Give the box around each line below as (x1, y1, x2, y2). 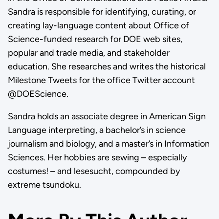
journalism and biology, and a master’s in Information (7, 138, 210, 149)
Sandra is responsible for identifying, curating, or (7, 6, 196, 17)
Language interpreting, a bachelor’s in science (7, 124, 186, 135)
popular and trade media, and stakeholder (7, 47, 170, 58)
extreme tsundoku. (7, 179, 81, 190)
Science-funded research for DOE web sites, (7, 33, 182, 44)
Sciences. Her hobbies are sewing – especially (7, 152, 187, 163)
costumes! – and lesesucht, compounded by (7, 165, 180, 176)
